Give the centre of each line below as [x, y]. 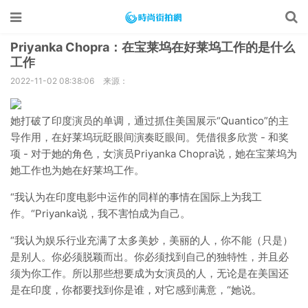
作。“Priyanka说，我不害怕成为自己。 [100, 213]
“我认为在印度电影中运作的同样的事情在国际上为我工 [136, 197]
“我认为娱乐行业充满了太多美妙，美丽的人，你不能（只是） [152, 240]
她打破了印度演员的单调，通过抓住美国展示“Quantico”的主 [150, 121]
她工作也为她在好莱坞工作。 [77, 170]
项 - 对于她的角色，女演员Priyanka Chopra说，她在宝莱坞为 [154, 154]
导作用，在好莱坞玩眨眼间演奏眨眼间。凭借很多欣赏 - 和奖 [150, 137]
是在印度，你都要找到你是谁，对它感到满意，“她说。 [136, 290]
